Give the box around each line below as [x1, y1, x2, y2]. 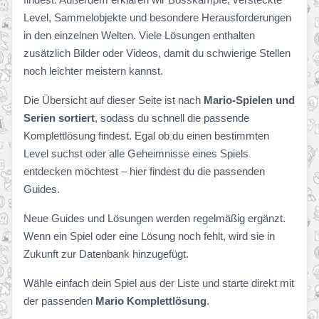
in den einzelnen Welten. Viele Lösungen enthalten [23, 29, 255, 41]
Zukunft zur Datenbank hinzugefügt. [23, 248, 189, 260]
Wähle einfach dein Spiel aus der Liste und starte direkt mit [23, 277, 294, 289]
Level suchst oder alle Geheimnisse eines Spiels [23, 147, 249, 159]
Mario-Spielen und [204, 94, 295, 106]
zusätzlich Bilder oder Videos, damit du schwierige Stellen [23, 47, 291, 59]
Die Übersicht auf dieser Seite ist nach [23, 94, 204, 106]
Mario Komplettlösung [95, 295, 206, 307]
